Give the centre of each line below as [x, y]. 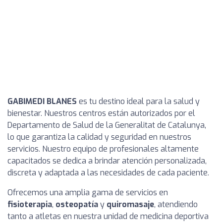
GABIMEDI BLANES [42, 101]
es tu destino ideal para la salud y [138, 101]
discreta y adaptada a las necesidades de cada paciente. [108, 173]
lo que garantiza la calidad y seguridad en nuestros [99, 137]
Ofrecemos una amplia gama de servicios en [88, 193]
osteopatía [77, 204]
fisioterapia [30, 204]
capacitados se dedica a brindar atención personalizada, [107, 161]
